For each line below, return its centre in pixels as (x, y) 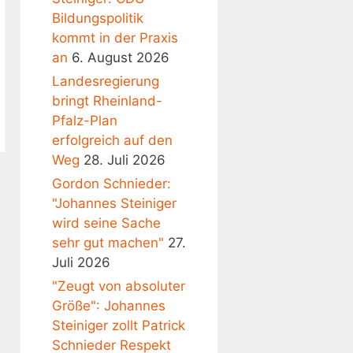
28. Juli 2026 (124, 160)
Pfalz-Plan (85, 121)
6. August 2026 (121, 58)
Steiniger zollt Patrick (119, 326)
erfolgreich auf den (112, 141)
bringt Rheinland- (107, 101)
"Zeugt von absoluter (119, 286)
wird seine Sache (106, 223)
